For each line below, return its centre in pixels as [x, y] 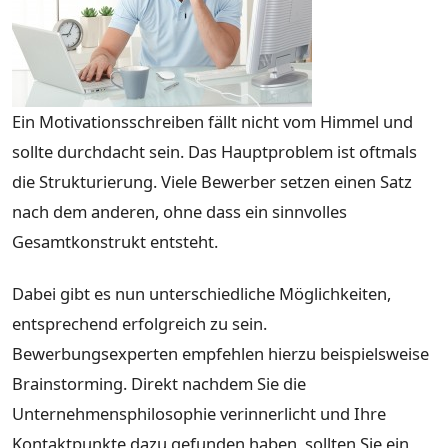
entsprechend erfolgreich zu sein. [139, 323]
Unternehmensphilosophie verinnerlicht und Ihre [199, 413]
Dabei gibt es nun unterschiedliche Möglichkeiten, [201, 293]
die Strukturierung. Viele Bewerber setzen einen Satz [212, 182]
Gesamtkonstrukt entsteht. [115, 242]
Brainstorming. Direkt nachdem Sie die [159, 383]
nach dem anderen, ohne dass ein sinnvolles [179, 212]
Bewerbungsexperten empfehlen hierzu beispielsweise [220, 353]
